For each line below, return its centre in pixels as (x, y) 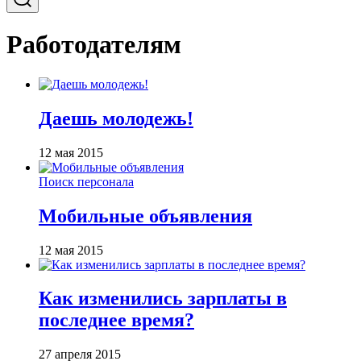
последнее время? (116, 320)
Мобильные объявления (145, 216)
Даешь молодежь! (116, 118)
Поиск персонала (86, 181)
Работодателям (94, 45)
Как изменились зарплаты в (163, 299)
